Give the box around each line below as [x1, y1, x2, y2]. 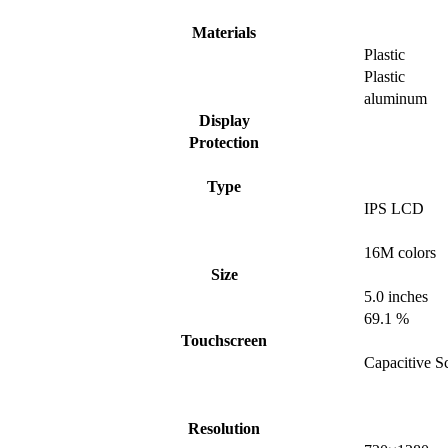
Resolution [188, 420, 260, 438]
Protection [189, 134, 259, 152]
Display [198, 112, 250, 130]
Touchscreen [181, 332, 267, 350]
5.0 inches [364, 288, 428, 306]
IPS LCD [364, 200, 424, 218]
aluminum [364, 90, 427, 108]
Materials [192, 24, 256, 42]
